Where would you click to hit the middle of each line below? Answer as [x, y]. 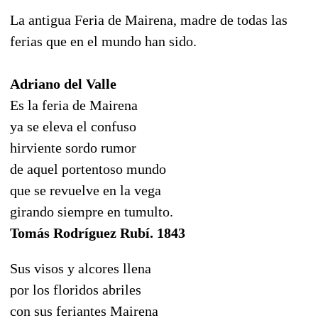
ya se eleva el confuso [73, 126]
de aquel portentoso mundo [88, 169]
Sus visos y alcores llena [81, 268]
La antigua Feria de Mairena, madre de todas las [149, 20]
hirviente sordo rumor [73, 147]
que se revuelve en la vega [86, 190]
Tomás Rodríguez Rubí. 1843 [98, 232]
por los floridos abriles [76, 289]
